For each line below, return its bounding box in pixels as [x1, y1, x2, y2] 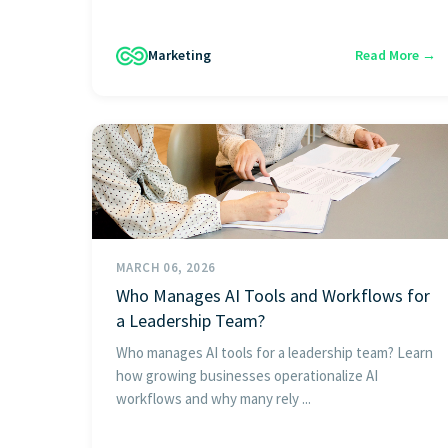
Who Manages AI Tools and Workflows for [116, 283, 430, 307]
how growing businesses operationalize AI [116, 365, 378, 385]
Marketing [148, 46, 211, 65]
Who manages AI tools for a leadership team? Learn [116, 342, 433, 362]
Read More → [355, 46, 436, 65]
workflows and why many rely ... [116, 388, 311, 408]
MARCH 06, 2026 [116, 258, 216, 276]
